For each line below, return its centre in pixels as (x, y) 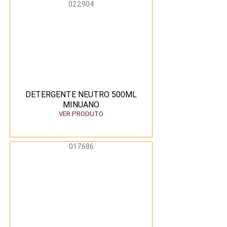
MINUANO (81, 104)
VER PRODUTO (81, 114)
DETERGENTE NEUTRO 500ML (81, 94)
